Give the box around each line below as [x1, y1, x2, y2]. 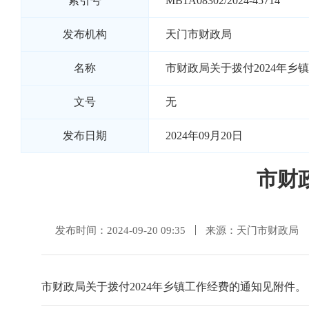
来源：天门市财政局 [206, 224, 299, 236]
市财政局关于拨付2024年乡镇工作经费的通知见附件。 [41, 281, 306, 292]
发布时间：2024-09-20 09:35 [55, 224, 186, 236]
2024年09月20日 [166, 130, 243, 141]
